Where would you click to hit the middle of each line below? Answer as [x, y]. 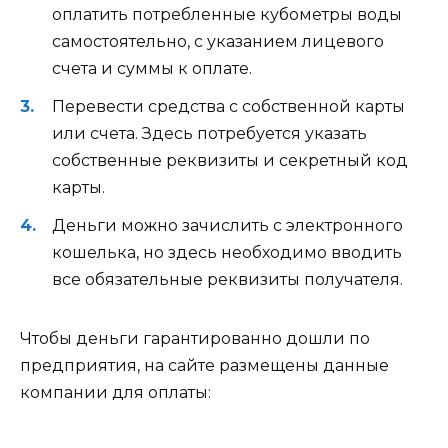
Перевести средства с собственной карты [228, 107]
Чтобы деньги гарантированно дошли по [195, 339]
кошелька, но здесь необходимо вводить [227, 253]
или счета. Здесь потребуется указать [209, 134]
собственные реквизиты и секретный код [230, 161]
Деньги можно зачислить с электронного [227, 226]
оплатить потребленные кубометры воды [227, 14]
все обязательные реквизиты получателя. [227, 280]
